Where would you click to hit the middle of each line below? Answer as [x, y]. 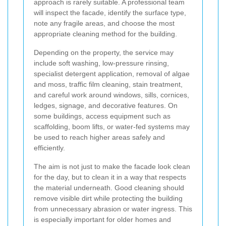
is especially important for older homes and [102, 219]
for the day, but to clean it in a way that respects [110, 177]
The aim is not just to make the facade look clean [112, 166]
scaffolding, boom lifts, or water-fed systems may [112, 126]
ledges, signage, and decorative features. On [106, 105]
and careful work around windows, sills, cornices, [111, 95]
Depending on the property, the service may [104, 52]
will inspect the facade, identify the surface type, [110, 12]
